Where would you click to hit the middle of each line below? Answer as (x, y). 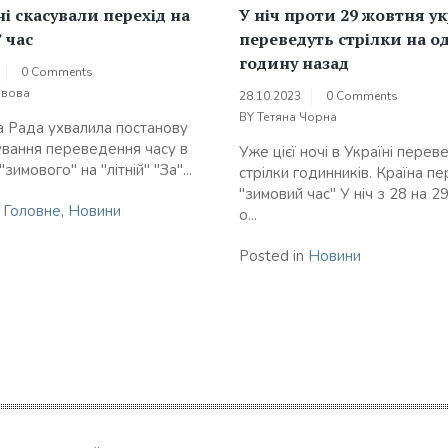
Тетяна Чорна (297, 117)
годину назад (294, 63)
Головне (32, 211)
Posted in (273, 256)
